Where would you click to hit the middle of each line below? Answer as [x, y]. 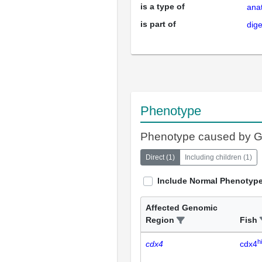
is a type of [163, 6]
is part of [158, 24]
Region [160, 220]
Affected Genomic [182, 208]
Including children [213, 157]
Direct [155, 157]
